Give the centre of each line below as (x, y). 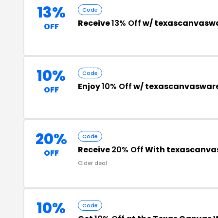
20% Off (127, 150)
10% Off (117, 86)
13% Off (126, 23)
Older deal (92, 163)
